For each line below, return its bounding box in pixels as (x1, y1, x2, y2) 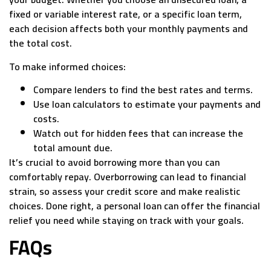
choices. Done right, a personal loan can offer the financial (9, 197, 260, 215)
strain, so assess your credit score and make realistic (9, 182, 240, 201)
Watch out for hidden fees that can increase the (33, 124, 243, 143)
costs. (33, 109, 59, 128)
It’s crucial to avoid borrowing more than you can (9, 153, 220, 172)
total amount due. (33, 139, 113, 157)
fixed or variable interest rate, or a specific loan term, (9, 5, 242, 24)
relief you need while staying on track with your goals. (9, 211, 244, 230)
